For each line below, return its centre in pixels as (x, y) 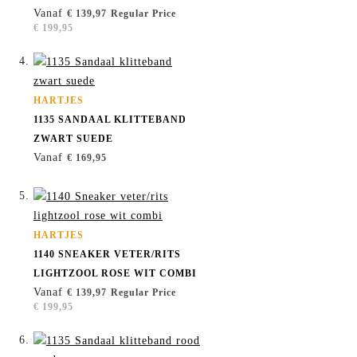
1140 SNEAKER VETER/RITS (107, 255)
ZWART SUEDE (73, 139)
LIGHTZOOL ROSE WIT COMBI (115, 274)
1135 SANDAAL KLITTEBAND (110, 120)
